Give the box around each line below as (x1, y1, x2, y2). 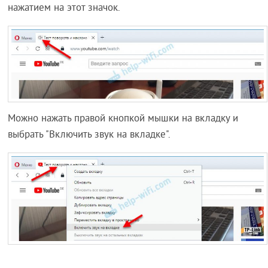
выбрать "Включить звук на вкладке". (8, 128, 171, 142)
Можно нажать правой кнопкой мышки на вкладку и (8, 112, 239, 126)
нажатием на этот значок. (8, 1, 121, 15)
